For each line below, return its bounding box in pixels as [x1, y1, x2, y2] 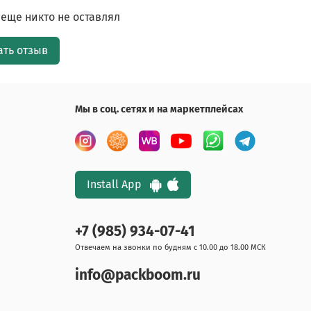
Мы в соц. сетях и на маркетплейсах [75, 103, 243, 116]
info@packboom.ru [75, 267, 201, 285]
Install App [87, 178, 150, 192]
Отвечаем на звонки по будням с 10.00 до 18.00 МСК [75, 243, 266, 253]
